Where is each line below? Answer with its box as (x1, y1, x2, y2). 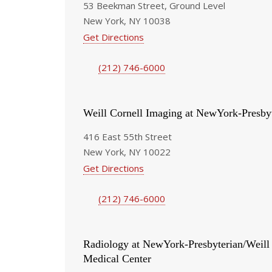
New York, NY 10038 (83, 14, 171, 27)
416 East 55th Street (83, 130, 172, 143)
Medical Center (83, 252, 151, 265)
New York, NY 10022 (83, 145, 171, 158)
